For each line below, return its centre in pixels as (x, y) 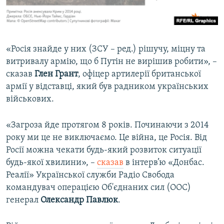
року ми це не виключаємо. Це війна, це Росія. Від (106, 138)
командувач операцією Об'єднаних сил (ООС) (98, 188)
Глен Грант (56, 74)
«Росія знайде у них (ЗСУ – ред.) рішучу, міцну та (106, 49)
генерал (23, 200)
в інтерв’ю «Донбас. (164, 163)
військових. (30, 99)
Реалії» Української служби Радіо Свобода (90, 175)
